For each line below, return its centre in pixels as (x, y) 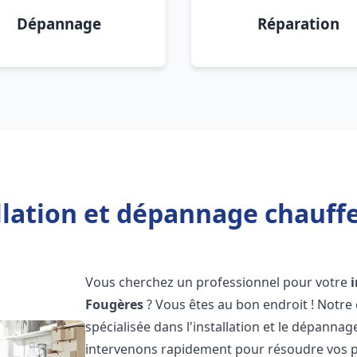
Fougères (115, 304)
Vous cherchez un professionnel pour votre (218, 282)
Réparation (298, 24)
